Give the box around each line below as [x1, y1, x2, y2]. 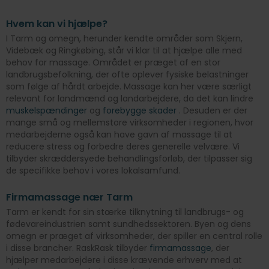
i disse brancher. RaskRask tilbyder [6, 242, 150, 255]
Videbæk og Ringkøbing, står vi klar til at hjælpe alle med [6, 44, 242, 57]
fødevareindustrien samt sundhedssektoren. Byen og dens [6, 218, 251, 231]
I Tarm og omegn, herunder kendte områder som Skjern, [6, 32, 243, 45]
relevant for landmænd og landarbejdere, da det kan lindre [6, 92, 253, 105]
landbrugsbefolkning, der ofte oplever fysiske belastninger [6, 68, 249, 81]
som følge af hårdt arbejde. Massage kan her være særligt [6, 80, 252, 93]
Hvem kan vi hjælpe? [6, 17, 107, 31]
